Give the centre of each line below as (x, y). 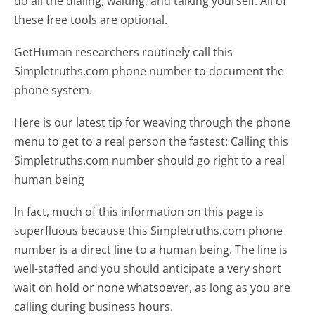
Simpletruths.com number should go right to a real (150, 161)
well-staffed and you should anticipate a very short (148, 269)
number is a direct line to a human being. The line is (151, 250)
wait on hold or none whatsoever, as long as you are (153, 288)
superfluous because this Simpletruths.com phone (149, 231)
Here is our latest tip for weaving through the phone (153, 123)
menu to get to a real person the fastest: (121, 142)
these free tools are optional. (91, 19)
